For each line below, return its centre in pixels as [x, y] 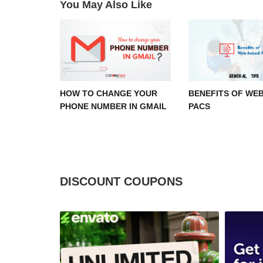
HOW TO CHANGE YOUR [109, 93]
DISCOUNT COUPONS [121, 181]
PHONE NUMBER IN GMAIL [113, 106]
